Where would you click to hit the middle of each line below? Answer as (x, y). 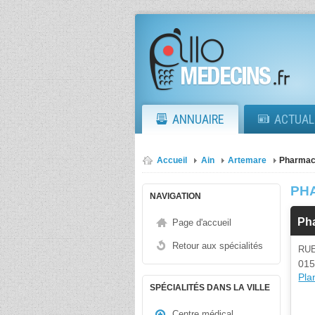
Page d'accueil (202, 223)
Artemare (247, 160)
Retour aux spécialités (218, 246)
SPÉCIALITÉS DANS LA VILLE (210, 288)
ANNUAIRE (198, 119)
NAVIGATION (175, 196)
